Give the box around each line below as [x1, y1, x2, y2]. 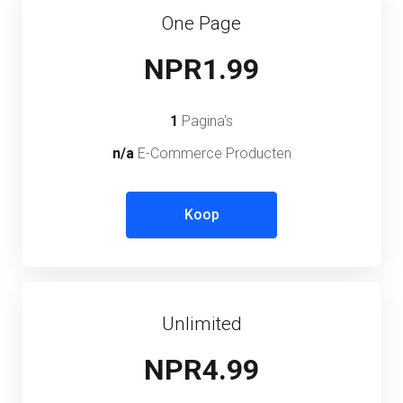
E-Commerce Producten [137, 144, 291, 162]
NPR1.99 [144, 51, 259, 86]
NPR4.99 [144, 352, 259, 387]
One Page [162, 12, 241, 34]
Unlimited [161, 312, 242, 335]
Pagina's [182, 112, 233, 130]
